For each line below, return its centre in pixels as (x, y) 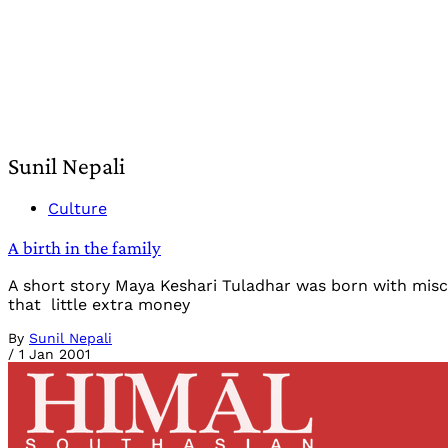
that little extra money (99, 305)
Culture (77, 208)
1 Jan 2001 (54, 354)
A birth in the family (84, 247)
